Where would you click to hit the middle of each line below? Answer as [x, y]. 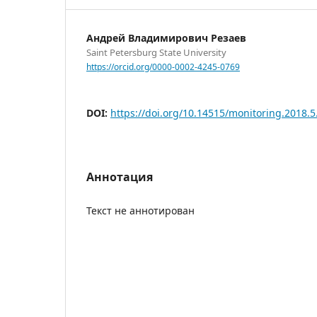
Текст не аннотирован [140, 210]
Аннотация [120, 177]
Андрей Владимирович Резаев [166, 38]
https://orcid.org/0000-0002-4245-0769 [163, 67]
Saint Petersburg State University [156, 52]
